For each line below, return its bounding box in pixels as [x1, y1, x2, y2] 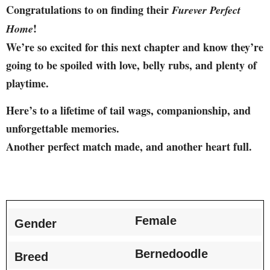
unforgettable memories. [6, 120, 119, 136]
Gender [14, 217, 57, 231]
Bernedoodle [135, 247, 208, 261]
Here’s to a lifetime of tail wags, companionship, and [6, 102, 251, 118]
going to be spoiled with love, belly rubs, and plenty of [6, 57, 257, 74]
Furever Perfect [172, 2, 240, 18]
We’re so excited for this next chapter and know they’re [6, 39, 263, 55]
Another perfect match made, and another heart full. [6, 138, 252, 154]
